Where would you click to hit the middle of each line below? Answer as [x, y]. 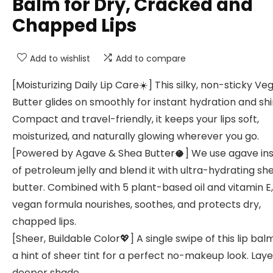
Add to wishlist [60, 58]
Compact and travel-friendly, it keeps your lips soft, [136, 119]
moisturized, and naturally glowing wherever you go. [136, 136]
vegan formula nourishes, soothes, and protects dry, [136, 204]
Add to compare [151, 58]
